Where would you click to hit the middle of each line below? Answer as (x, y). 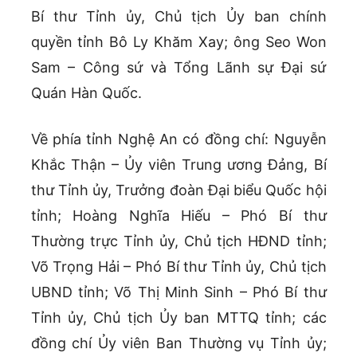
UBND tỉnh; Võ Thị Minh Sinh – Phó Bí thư (178, 292)
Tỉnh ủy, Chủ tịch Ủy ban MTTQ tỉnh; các (178, 318)
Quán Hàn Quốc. (86, 93)
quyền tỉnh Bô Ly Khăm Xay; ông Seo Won (178, 42)
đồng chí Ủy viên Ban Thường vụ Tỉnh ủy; (178, 343)
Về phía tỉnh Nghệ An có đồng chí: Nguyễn (178, 139)
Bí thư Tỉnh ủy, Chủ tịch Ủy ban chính (178, 17)
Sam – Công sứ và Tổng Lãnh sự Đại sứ (178, 68)
